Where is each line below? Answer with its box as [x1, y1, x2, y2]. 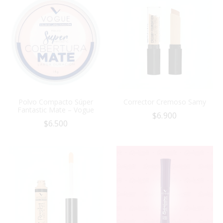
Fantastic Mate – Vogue [17, 105, 94, 115]
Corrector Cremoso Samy [123, 97, 206, 107]
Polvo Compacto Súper [18, 97, 93, 107]
